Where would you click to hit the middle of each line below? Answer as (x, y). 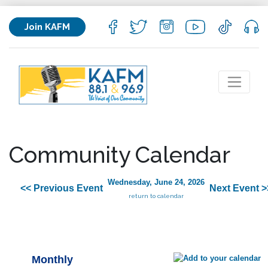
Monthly (52, 260)
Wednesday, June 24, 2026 (156, 182)
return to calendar (156, 196)
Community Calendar (120, 155)
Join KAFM (47, 27)
